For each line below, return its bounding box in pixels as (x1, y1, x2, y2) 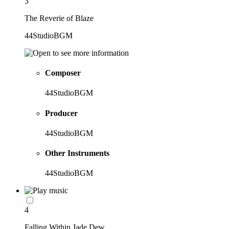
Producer (45, 108, 78, 118)
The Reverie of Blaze (25, 13, 94, 22)
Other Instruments (45, 149, 109, 158)
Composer (45, 68, 81, 78)
